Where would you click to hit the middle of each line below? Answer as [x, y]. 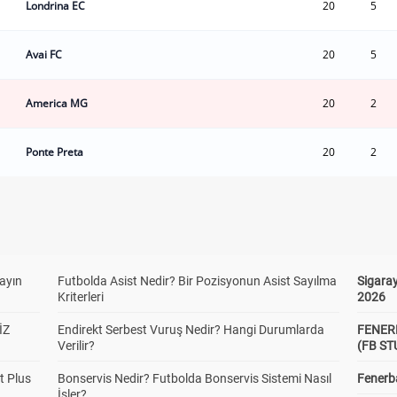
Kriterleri [80, 297]
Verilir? [76, 346]
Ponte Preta [54, 152]
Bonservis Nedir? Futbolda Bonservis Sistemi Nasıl [194, 378]
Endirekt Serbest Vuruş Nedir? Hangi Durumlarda [191, 330]
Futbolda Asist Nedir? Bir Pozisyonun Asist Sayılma [197, 281]
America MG [57, 103]
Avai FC [44, 54]
